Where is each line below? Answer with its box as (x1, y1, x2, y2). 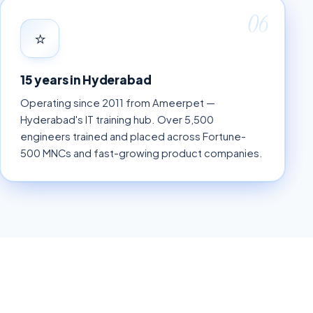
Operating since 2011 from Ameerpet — (20, 96, 215, 110)
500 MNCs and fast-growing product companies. (20, 147, 263, 160)
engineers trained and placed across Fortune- (20, 130, 246, 143)
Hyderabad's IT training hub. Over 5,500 (20, 113, 214, 126)
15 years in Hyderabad (20, 71, 152, 87)
